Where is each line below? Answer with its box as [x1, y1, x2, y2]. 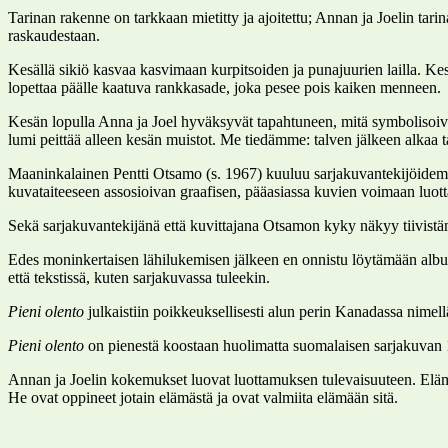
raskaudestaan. [8, 26, 100, 44]
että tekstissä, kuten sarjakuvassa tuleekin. [8, 268, 270, 286]
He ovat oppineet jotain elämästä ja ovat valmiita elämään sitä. [8, 388, 398, 406]
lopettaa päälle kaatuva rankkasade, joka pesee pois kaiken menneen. [8, 78, 441, 96]
